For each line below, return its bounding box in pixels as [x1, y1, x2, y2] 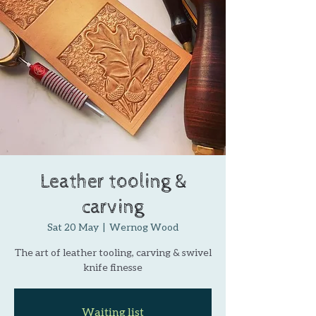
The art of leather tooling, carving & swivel [14, 246, 212, 259]
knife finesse [83, 261, 142, 274]
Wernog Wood [109, 221, 178, 233]
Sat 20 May [47, 221, 99, 233]
